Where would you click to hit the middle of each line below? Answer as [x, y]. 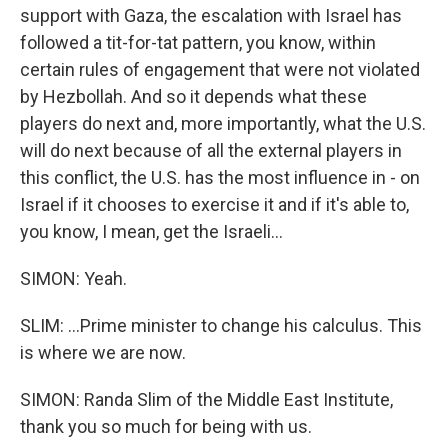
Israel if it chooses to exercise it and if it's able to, [214, 204]
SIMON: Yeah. [73, 278]
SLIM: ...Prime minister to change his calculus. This [221, 325]
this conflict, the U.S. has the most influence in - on [220, 177]
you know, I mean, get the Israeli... [151, 231]
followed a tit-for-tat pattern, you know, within [198, 42]
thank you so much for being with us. [166, 426]
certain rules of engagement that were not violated [220, 69]
